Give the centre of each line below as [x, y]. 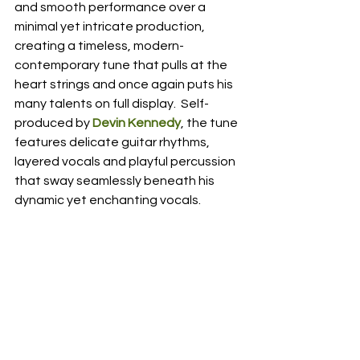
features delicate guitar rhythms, [113, 142]
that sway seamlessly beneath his [116, 181]
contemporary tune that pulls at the [122, 65]
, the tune [211, 123]
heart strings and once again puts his [125, 84]
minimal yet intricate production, [111, 27]
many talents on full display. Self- [112, 104]
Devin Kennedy [137, 123]
